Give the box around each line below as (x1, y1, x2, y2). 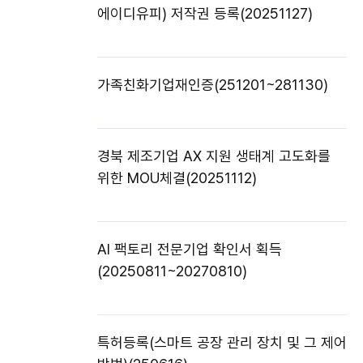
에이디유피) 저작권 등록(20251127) (97, 5, 313, 23)
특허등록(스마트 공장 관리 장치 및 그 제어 (97, 334, 347, 352)
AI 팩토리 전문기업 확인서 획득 (97, 241, 282, 258)
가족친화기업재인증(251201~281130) (97, 76, 328, 94)
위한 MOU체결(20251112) (97, 169, 257, 187)
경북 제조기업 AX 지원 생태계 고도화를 (97, 147, 331, 165)
